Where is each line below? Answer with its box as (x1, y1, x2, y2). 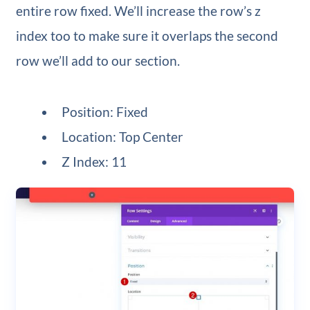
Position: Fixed (62, 103, 149, 120)
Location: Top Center (62, 128, 184, 145)
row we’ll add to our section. (15, 52, 180, 69)
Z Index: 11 (62, 153, 127, 170)
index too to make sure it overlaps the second (15, 27, 278, 44)
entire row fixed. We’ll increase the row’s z (15, 2, 261, 19)
